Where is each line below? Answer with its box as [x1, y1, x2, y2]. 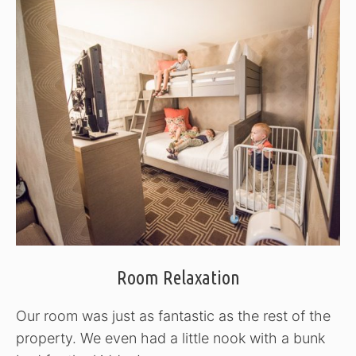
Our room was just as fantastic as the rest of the [16, 307, 331, 324]
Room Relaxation [116, 266, 240, 288]
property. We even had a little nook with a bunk [16, 329, 325, 346]
